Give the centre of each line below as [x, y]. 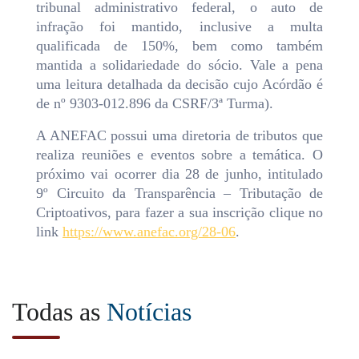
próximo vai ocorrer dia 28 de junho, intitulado [179, 174]
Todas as [59, 312]
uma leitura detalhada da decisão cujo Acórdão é [179, 85]
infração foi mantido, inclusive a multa [179, 27]
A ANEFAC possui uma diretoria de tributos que [179, 136]
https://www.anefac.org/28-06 [149, 232]
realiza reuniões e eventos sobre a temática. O [179, 155]
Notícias [149, 312]
